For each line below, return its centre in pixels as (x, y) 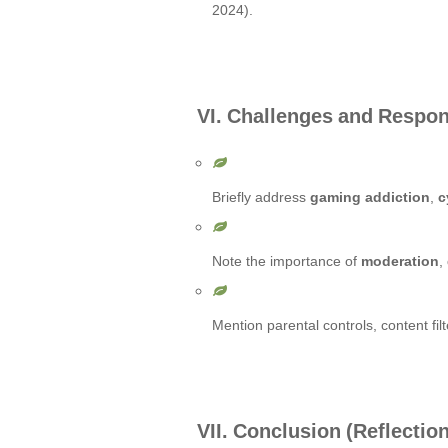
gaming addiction (370, 197)
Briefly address (261, 197)
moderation (400, 261)
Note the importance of (286, 261)
